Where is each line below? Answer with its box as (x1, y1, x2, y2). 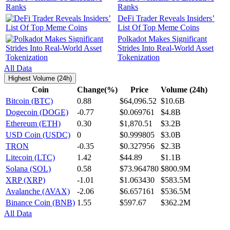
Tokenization (118, 53, 160, 62)
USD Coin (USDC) (6, 130, 70, 140)
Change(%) (77, 85, 118, 94)
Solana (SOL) (6, 164, 51, 174)
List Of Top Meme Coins (118, 23, 199, 32)
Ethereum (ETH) (6, 119, 61, 128)
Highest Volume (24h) (8, 74, 72, 83)
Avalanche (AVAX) (6, 187, 70, 196)
